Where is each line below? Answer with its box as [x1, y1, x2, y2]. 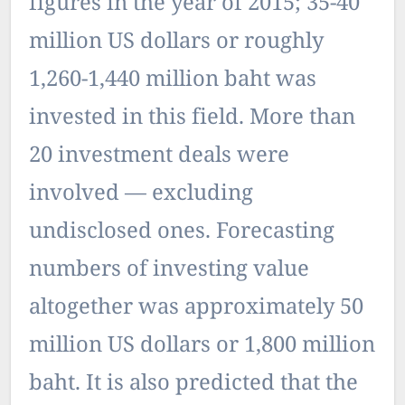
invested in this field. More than [29, 101, 355, 136]
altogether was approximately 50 [29, 291, 363, 325]
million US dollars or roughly [29, 25, 324, 60]
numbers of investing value [29, 253, 309, 287]
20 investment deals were [29, 139, 289, 174]
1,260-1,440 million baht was [29, 63, 316, 98]
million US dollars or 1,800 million [29, 329, 375, 363]
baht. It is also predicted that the [29, 367, 358, 401]
